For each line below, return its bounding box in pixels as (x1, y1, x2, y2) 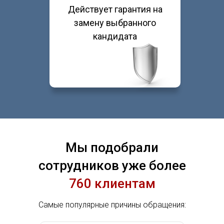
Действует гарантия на (67, 4, 162, 14)
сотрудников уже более (38, 158, 186, 173)
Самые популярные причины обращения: (38, 200, 186, 209)
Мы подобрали (65, 140, 158, 155)
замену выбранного (74, 17, 156, 28)
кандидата (93, 31, 137, 41)
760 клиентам (68, 176, 155, 191)
